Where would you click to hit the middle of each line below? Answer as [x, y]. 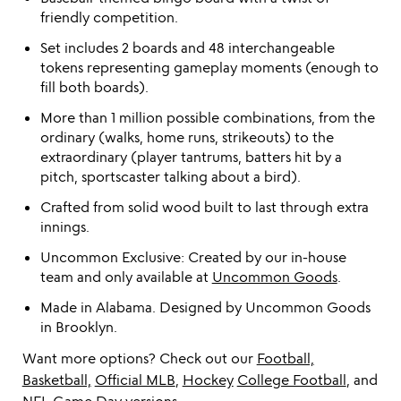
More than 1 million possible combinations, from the [207, 117]
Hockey [208, 380]
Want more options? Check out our [139, 358]
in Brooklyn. [78, 327]
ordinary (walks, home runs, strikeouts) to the [187, 137]
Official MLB [135, 380]
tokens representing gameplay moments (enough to [209, 67]
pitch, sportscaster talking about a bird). [170, 176]
